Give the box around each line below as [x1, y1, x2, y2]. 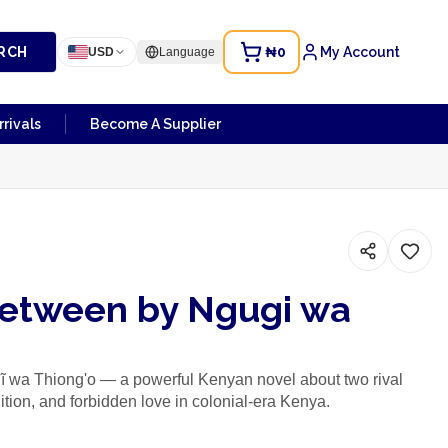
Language [159, 45, 215, 59]
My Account [320, 44, 400, 60]
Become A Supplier [90, 116, 221, 132]
